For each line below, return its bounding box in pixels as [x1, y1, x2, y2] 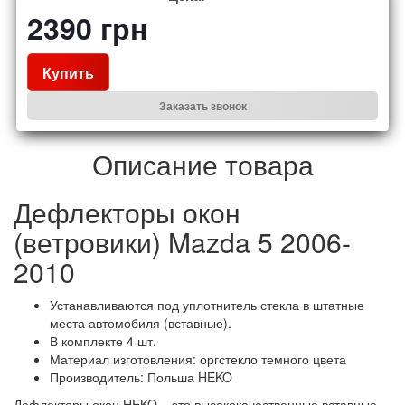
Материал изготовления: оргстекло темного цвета [50, 350, 346, 369]
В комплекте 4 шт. [50, 332, 156, 351]
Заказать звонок [158, 98, 247, 115]
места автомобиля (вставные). [50, 314, 231, 333]
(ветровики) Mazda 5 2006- [14, 222, 351, 262]
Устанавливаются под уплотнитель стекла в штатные [50, 296, 364, 315]
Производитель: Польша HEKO [50, 368, 232, 387]
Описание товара [91, 145, 314, 184]
